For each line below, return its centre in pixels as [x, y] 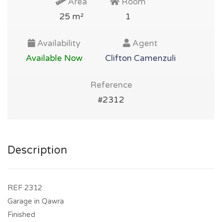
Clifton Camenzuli [140, 58]
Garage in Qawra [36, 201]
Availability [57, 43]
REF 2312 [25, 188]
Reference [111, 85]
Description [37, 150]
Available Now [54, 58]
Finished [21, 215]
